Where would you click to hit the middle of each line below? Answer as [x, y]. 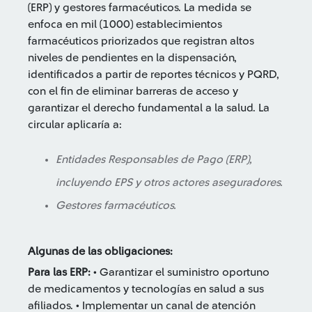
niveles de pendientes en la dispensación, [132, 58]
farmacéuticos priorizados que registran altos [141, 41]
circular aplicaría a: [75, 125]
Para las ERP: [59, 272]
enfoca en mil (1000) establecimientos [125, 24]
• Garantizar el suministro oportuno [180, 272]
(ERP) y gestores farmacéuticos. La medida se [140, 8]
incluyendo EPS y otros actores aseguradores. [169, 182]
